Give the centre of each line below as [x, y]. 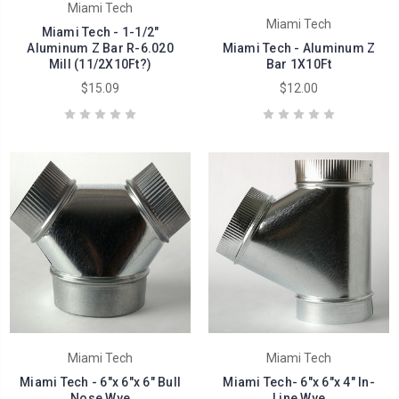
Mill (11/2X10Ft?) [100, 65]
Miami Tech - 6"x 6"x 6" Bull [100, 383]
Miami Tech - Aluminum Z [299, 49]
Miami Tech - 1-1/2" [100, 33]
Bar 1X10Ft [299, 65]
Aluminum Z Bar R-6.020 [100, 49]
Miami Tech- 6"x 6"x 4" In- [299, 383]
